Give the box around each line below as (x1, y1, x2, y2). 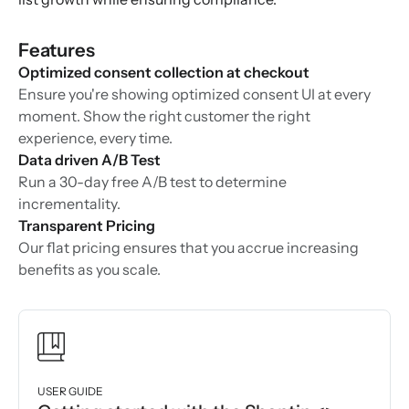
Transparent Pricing (18, 216, 155, 236)
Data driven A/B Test (18, 151, 161, 170)
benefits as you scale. (18, 260, 161, 279)
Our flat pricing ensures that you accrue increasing (18, 238, 359, 257)
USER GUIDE (37, 384, 103, 399)
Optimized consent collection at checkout (18, 63, 309, 82)
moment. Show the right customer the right (18, 107, 310, 126)
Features (18, 38, 95, 62)
